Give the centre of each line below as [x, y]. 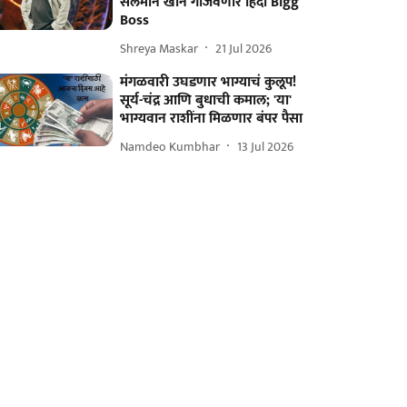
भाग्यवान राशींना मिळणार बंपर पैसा [212, 119]
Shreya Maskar [159, 48]
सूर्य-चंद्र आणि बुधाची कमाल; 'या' [206, 100]
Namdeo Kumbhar [170, 146]
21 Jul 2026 [244, 48]
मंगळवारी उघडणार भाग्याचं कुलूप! [208, 82]
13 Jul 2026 [266, 146]
